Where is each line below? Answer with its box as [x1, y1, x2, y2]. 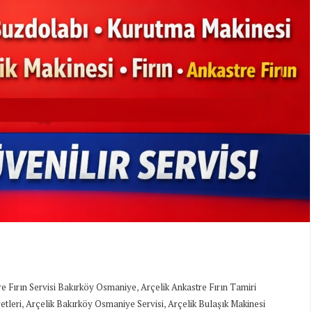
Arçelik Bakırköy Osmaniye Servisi [26, 297, 164, 311]
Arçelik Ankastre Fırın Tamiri [141, 281, 256, 294]
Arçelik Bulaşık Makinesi [168, 297, 265, 311]
